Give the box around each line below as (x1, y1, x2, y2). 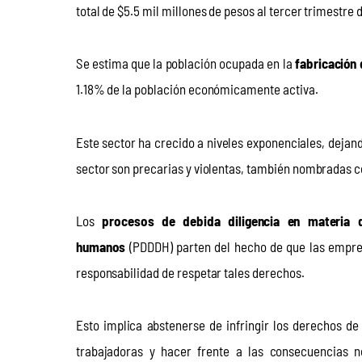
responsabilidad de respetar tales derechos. (75, 263, 305, 281)
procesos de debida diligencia (101, 211, 280, 229)
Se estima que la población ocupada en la (75, 54, 295, 73)
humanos (75, 237, 129, 255)
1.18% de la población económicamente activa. (75, 80, 318, 99)
